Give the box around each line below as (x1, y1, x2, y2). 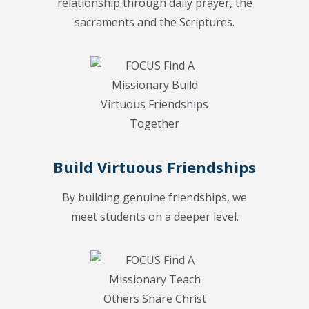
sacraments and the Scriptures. (74, 14, 235, 30)
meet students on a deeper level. (70, 209, 239, 225)
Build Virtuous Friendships (53, 157, 256, 178)
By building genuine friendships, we (62, 190, 247, 206)
